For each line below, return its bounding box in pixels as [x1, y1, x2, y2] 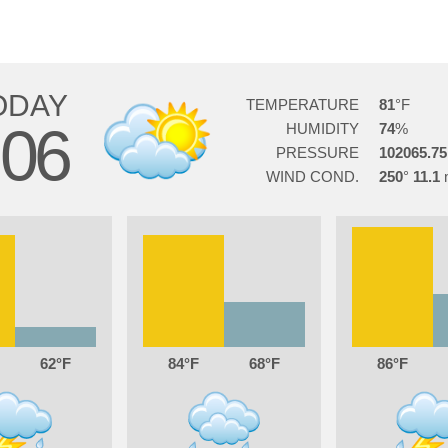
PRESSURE [275, 144, 359, 161]
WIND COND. [265, 168, 359, 185]
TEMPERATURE [245, 96, 359, 113]
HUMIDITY [285, 120, 359, 137]
